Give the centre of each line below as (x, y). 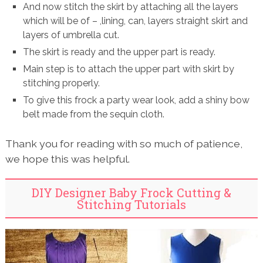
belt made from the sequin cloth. (94, 114)
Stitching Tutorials (131, 205)
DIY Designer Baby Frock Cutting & (131, 193)
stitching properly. (62, 83)
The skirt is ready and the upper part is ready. (119, 52)
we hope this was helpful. (67, 159)
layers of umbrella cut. (71, 35)
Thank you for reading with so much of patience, (124, 144)
